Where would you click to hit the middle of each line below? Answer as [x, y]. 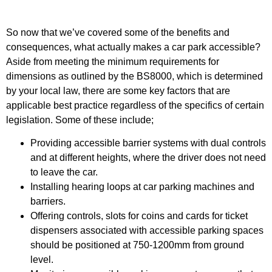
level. [42, 260]
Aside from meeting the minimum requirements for [113, 61]
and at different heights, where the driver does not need [148, 158]
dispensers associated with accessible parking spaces [147, 231]
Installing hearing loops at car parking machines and [142, 187]
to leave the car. [64, 172]
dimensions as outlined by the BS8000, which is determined [134, 76]
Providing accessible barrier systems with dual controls [148, 143]
